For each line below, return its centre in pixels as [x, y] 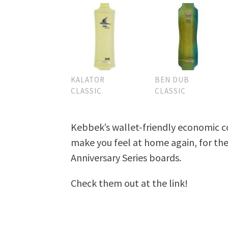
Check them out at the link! [130, 183]
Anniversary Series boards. [126, 158]
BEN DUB [172, 80]
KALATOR [88, 80]
